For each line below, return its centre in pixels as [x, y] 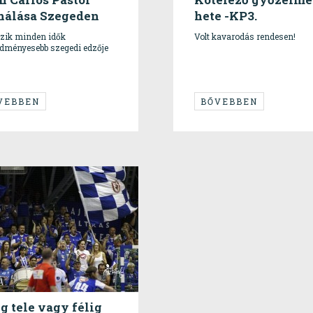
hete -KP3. [226, 16]
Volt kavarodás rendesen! [245, 36]
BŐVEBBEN [229, 101]
